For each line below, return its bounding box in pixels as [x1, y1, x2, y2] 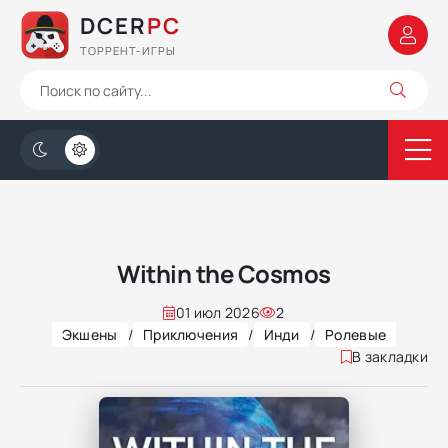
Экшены [61, 325, 118, 344]
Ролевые [325, 325, 387, 344]
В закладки [352, 347, 428, 366]
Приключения [142, 325, 239, 344]
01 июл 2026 [175, 303, 260, 322]
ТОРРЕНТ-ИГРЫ [80, 42, 176, 58]
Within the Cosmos [117, 257, 331, 290]
